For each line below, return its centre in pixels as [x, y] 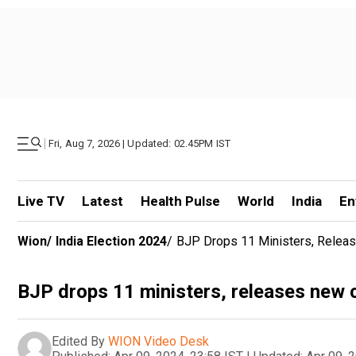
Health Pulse [180, 201]
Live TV [41, 201]
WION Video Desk [159, 341]
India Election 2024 [111, 241]
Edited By [78, 341]
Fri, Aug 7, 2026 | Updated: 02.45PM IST [140, 143]
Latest [102, 201]
